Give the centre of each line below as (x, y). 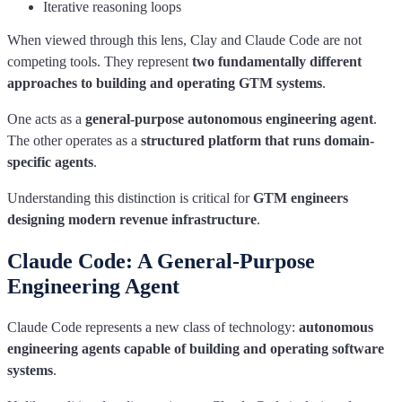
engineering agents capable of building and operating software (196, 348)
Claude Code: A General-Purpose (161, 261)
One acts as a (46, 118)
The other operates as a (74, 140)
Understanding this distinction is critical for (130, 197)
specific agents (50, 162)
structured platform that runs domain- (258, 140)
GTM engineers (301, 197)
